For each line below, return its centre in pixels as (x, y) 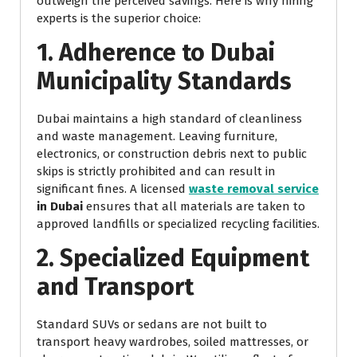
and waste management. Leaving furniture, (157, 137)
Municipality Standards (164, 82)
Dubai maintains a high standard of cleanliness (169, 119)
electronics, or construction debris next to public (172, 154)
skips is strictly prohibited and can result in (156, 172)
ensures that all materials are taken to (194, 207)
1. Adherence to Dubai (156, 53)
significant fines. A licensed (113, 189)
